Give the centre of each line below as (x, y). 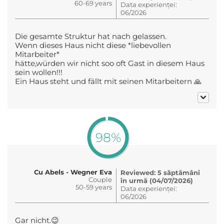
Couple (100, 179)
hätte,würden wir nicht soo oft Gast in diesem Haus (110, 63)
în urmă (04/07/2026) (157, 180)
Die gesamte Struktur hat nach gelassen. (91, 36)
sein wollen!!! (39, 72)
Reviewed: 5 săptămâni (160, 172)
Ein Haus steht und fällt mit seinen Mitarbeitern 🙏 (108, 81)
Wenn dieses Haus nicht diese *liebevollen (93, 45)
